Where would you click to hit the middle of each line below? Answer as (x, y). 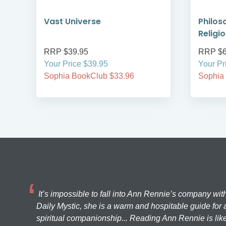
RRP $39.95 (66, 52)
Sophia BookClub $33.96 (89, 76)
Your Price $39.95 (76, 64)
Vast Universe (72, 22)
